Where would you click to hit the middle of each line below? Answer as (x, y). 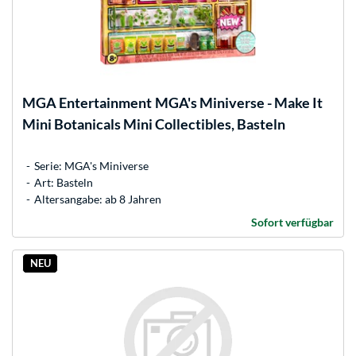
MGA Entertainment (87, 102)
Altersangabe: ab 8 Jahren (98, 199)
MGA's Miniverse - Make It (239, 102)
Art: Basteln (64, 182)
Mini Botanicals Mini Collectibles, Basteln (154, 124)
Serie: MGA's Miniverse (91, 165)
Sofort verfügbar (292, 222)
